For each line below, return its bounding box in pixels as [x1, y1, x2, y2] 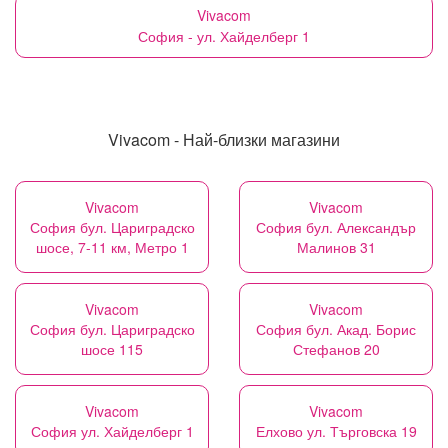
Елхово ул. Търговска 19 [255, 421, 417, 441]
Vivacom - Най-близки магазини [108, 128, 340, 151]
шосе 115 [81, 339, 143, 359]
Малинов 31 [296, 237, 376, 257]
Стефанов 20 [292, 339, 380, 359]
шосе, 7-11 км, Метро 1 [35, 237, 189, 257]
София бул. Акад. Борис [256, 319, 416, 339]
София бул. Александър [256, 217, 416, 237]
